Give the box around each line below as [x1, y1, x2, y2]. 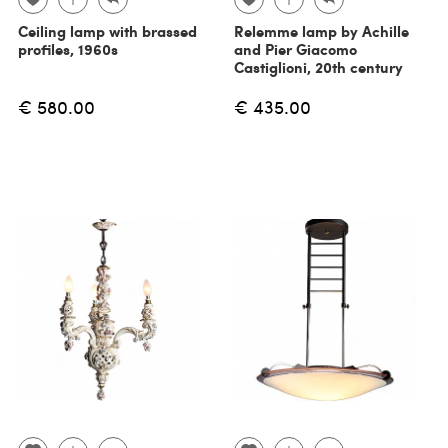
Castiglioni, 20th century [234, 56, 403, 79]
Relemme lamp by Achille [234, 20, 409, 43]
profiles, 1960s [17, 38, 118, 61]
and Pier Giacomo [234, 38, 357, 61]
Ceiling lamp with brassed [17, 20, 197, 43]
